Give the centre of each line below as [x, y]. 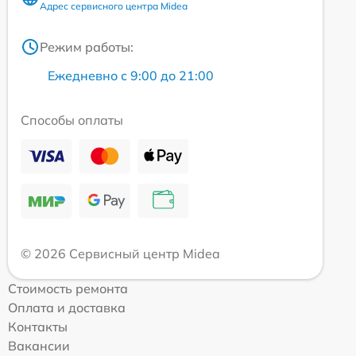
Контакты [38, 326]
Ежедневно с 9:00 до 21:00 [131, 75]
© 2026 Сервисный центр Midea [120, 253]
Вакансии [39, 345]
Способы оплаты [72, 120]
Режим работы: [87, 46]
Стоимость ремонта [68, 288]
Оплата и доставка [67, 307]
